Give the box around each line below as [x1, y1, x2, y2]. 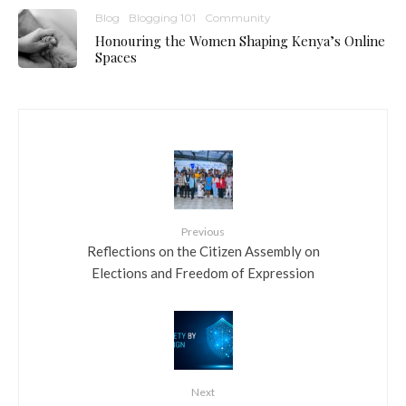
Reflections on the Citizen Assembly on [86, 243, 320, 260]
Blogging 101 [129, 11, 196, 25]
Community [205, 11, 271, 25]
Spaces [95, 48, 137, 67]
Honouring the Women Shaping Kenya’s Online [95, 32, 385, 51]
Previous [181, 225, 225, 239]
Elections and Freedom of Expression [92, 265, 314, 282]
